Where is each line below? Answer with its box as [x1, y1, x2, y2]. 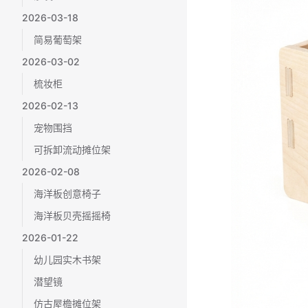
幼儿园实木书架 [34, 254, 101, 265]
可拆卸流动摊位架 [34, 144, 111, 155]
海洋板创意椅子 [34, 188, 101, 199]
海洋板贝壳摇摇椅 [34, 210, 111, 221]
